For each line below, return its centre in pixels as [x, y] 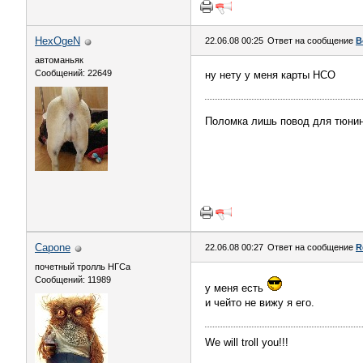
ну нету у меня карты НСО [270, 75]
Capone [53, 248]
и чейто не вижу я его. [260, 303]
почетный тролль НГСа [83, 267]
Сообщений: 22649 [73, 73]
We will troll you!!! [247, 342]
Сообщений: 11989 [73, 280]
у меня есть [236, 288]
